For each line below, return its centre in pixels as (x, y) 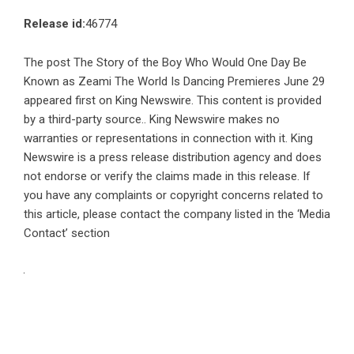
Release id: (55, 24)
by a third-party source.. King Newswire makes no (152, 120)
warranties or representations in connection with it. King (168, 139)
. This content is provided (256, 101)
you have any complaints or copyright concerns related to (173, 196)
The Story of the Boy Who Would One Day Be (190, 63)
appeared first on (70, 101)
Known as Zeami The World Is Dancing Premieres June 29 (174, 82)
